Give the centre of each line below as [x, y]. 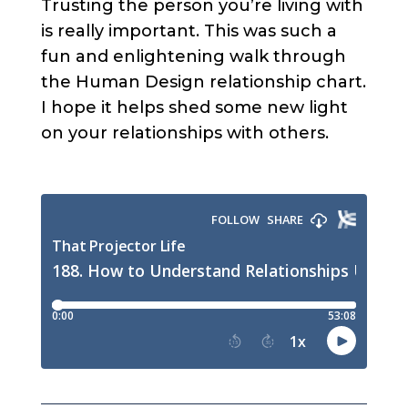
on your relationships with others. [184, 133]
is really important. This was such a [189, 31]
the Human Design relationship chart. [203, 82]
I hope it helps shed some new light [194, 108]
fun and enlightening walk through [193, 57]
